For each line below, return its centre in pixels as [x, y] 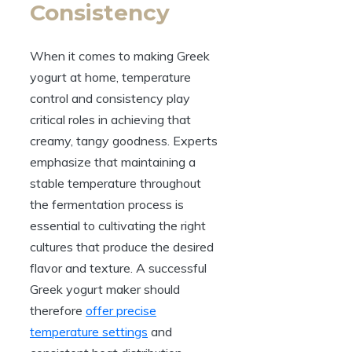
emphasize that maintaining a [113, 161]
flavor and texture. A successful [118, 268]
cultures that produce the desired [122, 246]
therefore [58, 310]
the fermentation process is [107, 204]
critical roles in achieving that [110, 119]
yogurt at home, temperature [110, 77]
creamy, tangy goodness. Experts [124, 140]
